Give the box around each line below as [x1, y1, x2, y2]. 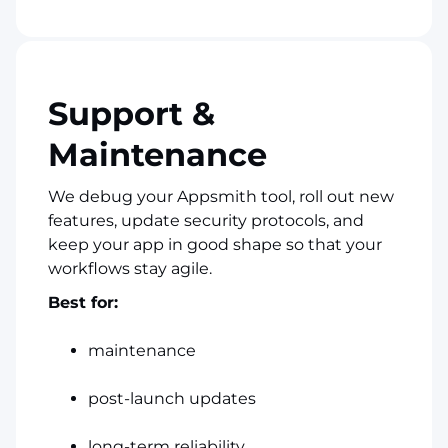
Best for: [48, 292, 118, 312]
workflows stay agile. [48, 258, 212, 278]
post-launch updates [88, 388, 256, 408]
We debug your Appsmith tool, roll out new [48, 186, 394, 206]
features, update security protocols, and [48, 210, 364, 230]
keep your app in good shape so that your [48, 234, 382, 254]
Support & [48, 93, 215, 133]
